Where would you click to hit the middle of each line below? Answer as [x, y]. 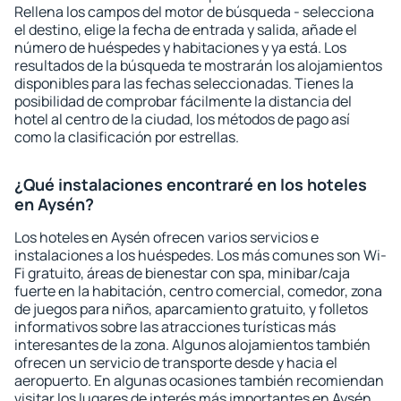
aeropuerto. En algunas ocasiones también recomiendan [199, 380]
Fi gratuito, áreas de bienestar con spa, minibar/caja [182, 273]
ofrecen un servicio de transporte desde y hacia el [176, 363]
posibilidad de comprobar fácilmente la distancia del [183, 101]
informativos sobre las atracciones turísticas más [175, 327]
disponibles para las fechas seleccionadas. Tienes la [184, 83]
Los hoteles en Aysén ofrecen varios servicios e [166, 237]
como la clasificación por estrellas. [127, 137]
